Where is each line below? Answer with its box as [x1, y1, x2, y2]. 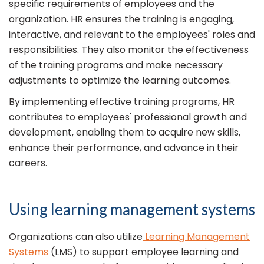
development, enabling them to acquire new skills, [9, 126, 240, 140]
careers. [9, 156, 47, 170]
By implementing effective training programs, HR [9, 95, 235, 109]
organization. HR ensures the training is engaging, [9, 12, 234, 27]
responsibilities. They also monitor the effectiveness [9, 43, 249, 57]
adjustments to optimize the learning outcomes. [9, 74, 231, 88]
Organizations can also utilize [9, 230, 143, 244]
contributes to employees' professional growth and [9, 110, 247, 124]
